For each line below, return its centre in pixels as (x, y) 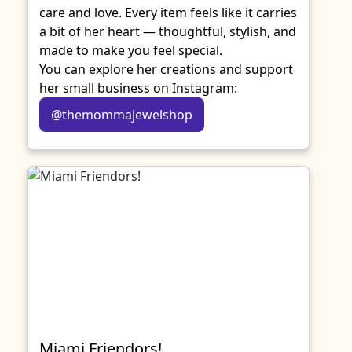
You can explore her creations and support (166, 69)
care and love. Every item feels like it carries (168, 13)
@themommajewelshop (122, 115)
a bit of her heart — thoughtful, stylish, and (168, 31)
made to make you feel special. (131, 50)
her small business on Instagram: (138, 88)
